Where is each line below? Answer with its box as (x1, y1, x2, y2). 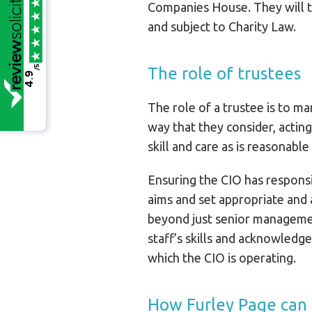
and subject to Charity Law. (148, 19, 296, 33)
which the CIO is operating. (148, 251, 296, 265)
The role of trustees (148, 64, 301, 83)
